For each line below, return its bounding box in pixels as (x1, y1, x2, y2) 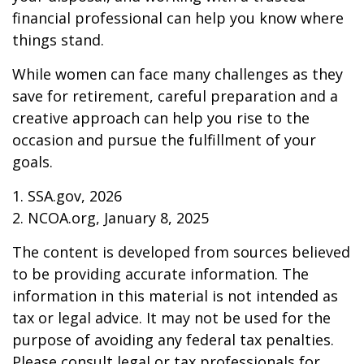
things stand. (12, 30, 104, 50)
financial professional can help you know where (12, 8, 344, 28)
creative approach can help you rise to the (12, 108, 310, 128)
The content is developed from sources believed (12, 242, 350, 262)
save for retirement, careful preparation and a (12, 86, 338, 106)
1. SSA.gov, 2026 (12, 186, 122, 206)
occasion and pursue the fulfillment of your (12, 130, 316, 149)
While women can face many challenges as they (12, 64, 343, 84)
